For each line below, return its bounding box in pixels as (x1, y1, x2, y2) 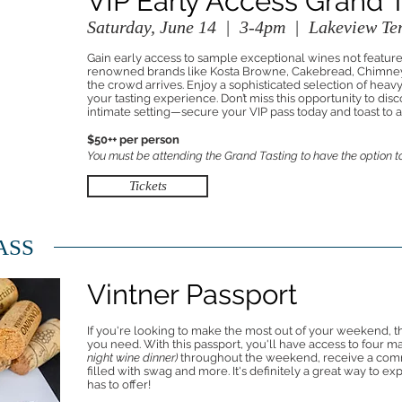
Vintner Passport (87, 278, 297, 310)
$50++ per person (87, 133, 179, 146)
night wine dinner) (87, 351, 178, 364)
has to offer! (87, 378, 151, 391)
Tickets (128, 179, 167, 193)
